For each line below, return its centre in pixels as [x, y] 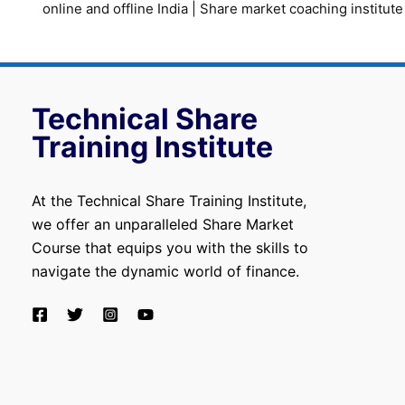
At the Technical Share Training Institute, [169, 201]
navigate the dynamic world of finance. [165, 271]
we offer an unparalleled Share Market [163, 224]
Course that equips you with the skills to [170, 248]
